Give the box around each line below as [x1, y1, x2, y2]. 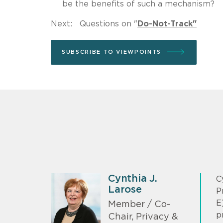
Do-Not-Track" [137, 19, 197, 28]
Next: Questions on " [51, 19, 137, 28]
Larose [108, 184, 142, 195]
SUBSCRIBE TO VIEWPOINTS [62, 49, 161, 55]
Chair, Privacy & [108, 213, 178, 222]
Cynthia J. [108, 173, 158, 184]
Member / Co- [108, 200, 170, 210]
